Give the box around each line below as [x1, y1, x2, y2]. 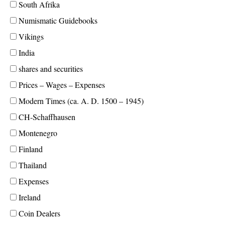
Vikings [17, 31, 44, 42]
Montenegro [17, 128, 57, 138]
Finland [17, 144, 43, 154]
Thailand [17, 160, 47, 170]
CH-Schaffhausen [17, 111, 75, 122]
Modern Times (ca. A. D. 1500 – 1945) [17, 95, 144, 106]
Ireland [17, 192, 41, 202]
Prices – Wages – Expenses [17, 79, 105, 90]
